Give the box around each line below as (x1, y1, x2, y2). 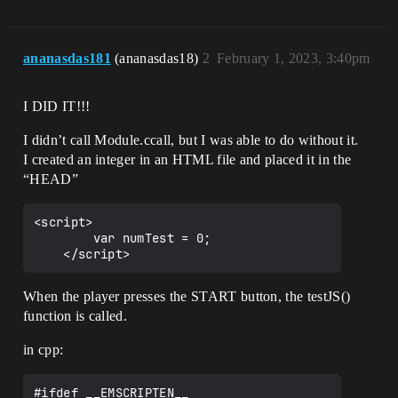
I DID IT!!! (23, 99, 91, 115)
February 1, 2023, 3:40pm (216, 51, 370, 67)
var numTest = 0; (34, 230, 93, 247)
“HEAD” (23, 171, 78, 187)
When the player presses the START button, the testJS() (23, 289, 351, 305)
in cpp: (23, 342, 64, 358)
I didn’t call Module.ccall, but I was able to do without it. (23, 132, 359, 148)
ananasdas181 (23, 51, 111, 67)
